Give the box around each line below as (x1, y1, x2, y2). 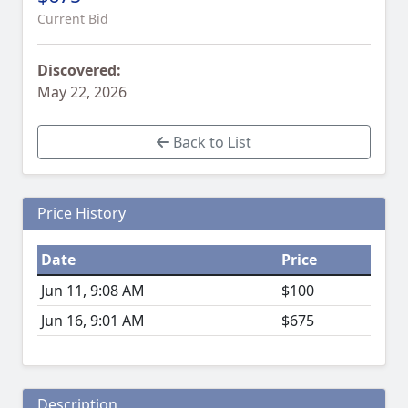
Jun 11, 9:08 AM (41, 280, 145, 301)
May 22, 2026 (37, 82, 127, 103)
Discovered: (37, 60, 121, 81)
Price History (37, 203, 126, 224)
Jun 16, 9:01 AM (41, 311, 145, 331)
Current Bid (37, 10, 108, 28)
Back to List (169, 132, 251, 153)
